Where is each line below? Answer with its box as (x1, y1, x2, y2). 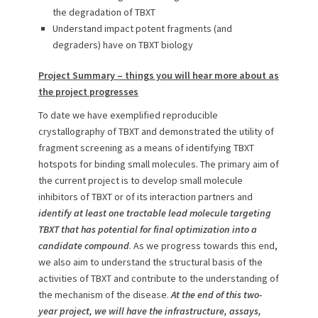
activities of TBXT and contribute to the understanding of (38, 272, 279, 285)
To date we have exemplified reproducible (38, 109, 218, 121)
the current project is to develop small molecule (38, 174, 243, 187)
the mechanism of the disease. (38, 288, 171, 301)
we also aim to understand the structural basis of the (38, 256, 263, 268)
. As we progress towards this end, (129, 239, 278, 252)
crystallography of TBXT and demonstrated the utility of (38, 125, 274, 138)
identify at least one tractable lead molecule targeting (38, 207, 271, 219)
